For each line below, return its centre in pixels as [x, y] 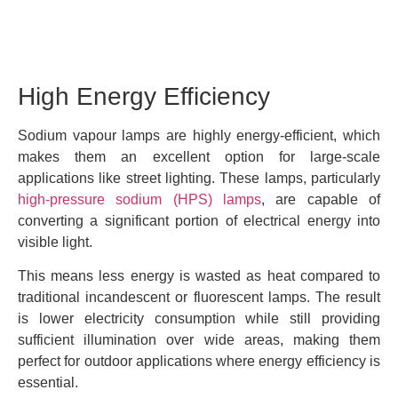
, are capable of [321, 199]
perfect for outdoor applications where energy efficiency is [199, 362]
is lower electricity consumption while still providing [199, 319]
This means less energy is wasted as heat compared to [199, 276]
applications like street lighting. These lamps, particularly [199, 178]
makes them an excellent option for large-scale [199, 156]
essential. [48, 383]
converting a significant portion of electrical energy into [199, 220]
